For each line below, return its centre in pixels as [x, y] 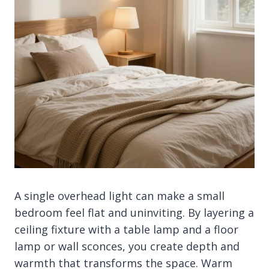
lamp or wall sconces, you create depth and [127, 246]
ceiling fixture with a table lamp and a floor [126, 229]
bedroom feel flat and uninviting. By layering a [134, 212]
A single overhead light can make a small [119, 195]
